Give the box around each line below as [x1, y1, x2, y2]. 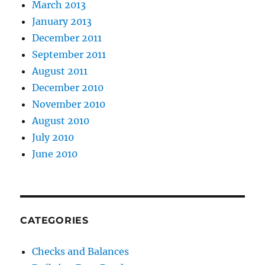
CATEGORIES [20, 215, 89, 227]
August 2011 [32, 65, 88, 77]
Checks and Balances [32, 245, 130, 258]
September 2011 [32, 49, 106, 61]
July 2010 [32, 131, 75, 144]
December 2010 [32, 82, 104, 94]
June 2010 [32, 148, 78, 160]
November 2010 [32, 98, 106, 111]
